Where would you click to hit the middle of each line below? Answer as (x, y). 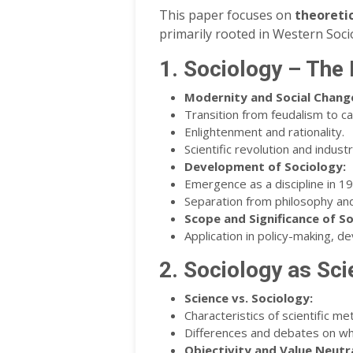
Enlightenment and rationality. (264, 131)
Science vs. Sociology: (249, 297)
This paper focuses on (227, 15)
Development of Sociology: (265, 166)
